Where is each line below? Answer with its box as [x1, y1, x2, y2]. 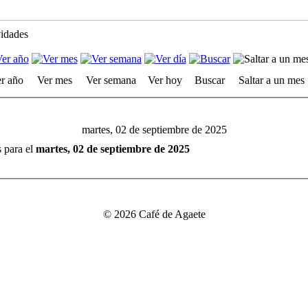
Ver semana [85, 74, 136, 86]
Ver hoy [148, 74, 182, 86]
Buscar [194, 74, 225, 86]
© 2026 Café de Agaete [102, 208, 206, 220]
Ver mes [36, 74, 72, 86]
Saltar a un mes [238, 74, 305, 86]
